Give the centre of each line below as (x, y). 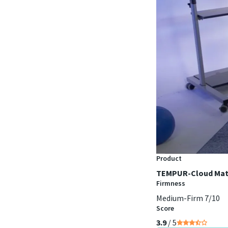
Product (169, 159)
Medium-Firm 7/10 (188, 198)
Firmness (171, 183)
